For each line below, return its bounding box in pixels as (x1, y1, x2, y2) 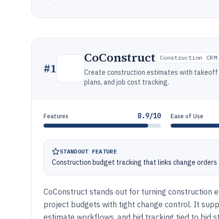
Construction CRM (160, 54, 217, 61)
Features (44, 112, 68, 120)
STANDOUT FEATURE (60, 148, 117, 155)
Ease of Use (171, 112, 204, 120)
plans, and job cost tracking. (84, 78, 169, 87)
